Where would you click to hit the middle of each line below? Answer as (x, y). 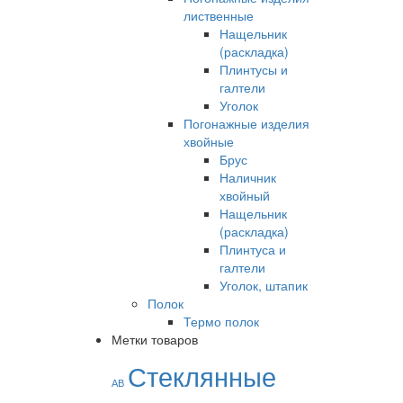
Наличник (247, 177)
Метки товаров (154, 339)
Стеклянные (201, 375)
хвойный (244, 195)
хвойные (208, 141)
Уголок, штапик (263, 285)
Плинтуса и (252, 249)
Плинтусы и (253, 69)
